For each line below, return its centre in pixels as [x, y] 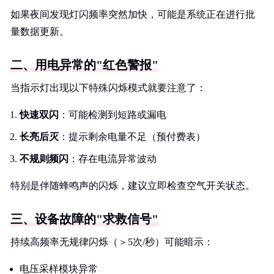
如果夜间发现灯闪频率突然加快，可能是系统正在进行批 [133, 14]
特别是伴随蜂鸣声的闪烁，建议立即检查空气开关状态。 [133, 186]
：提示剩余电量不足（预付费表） [132, 137]
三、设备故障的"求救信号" [84, 219]
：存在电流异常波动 [113, 159]
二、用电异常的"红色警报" [84, 65]
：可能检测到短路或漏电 [113, 115]
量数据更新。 [40, 31]
